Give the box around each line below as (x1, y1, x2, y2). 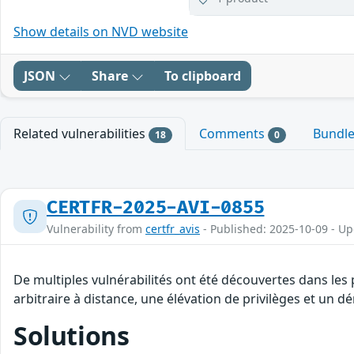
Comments (198, 125, 268, 142)
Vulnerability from (47, 221, 145, 237)
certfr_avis (145, 221, 200, 237)
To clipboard (164, 67, 241, 85)
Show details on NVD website (13, 23, 188, 40)
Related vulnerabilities (13, 125, 149, 142)
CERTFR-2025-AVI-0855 (47, 197, 265, 220)
